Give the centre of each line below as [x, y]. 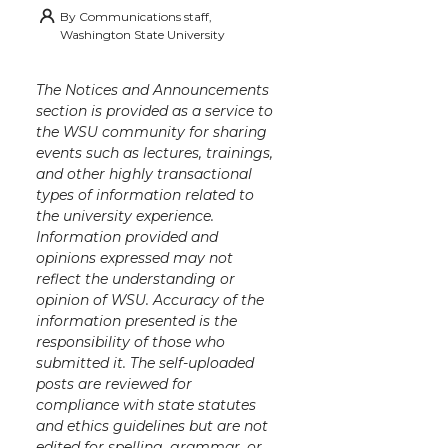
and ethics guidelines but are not [152, 425]
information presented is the [136, 320]
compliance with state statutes [146, 404]
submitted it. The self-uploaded [145, 362]
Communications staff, [145, 16]
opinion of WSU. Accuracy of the [150, 299]
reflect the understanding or [135, 278]
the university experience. [125, 215]
